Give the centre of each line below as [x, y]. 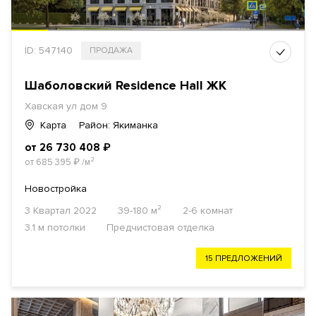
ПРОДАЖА [111, 51]
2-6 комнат [208, 211]
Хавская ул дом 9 [66, 107]
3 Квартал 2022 [61, 211]
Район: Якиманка [119, 126]
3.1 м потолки [55, 228]
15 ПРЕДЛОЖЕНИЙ [244, 259]
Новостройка [56, 189]
